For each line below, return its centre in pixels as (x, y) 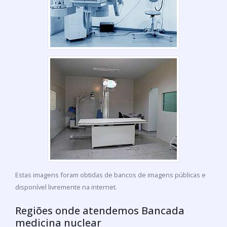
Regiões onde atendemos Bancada (100, 211)
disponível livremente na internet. (66, 187)
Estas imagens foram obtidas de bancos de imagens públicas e (110, 175)
